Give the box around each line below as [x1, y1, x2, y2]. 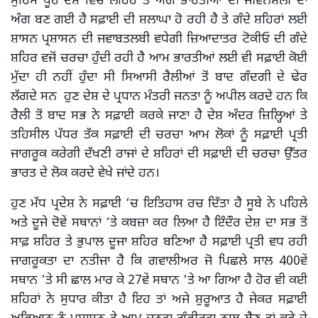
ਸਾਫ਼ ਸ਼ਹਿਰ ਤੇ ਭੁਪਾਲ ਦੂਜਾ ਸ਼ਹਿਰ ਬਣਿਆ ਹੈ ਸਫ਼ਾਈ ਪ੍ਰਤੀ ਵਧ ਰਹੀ [11, 234, 307, 251]
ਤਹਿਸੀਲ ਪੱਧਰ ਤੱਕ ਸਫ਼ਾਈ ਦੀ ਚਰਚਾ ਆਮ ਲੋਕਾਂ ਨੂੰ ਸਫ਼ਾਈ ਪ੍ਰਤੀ [11, 126, 307, 143]
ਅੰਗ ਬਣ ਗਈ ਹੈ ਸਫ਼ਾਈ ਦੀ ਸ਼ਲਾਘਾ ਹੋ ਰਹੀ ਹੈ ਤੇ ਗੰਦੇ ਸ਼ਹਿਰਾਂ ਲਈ [11, 11, 307, 28]
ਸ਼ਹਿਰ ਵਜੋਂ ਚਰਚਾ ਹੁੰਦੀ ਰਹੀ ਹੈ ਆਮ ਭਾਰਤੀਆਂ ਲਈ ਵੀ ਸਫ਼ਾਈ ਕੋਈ [11, 50, 307, 67]
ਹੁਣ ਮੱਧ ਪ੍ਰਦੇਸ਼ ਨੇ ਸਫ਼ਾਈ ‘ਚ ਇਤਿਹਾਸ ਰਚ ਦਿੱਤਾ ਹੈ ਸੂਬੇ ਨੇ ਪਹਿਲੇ [11, 195, 307, 212]
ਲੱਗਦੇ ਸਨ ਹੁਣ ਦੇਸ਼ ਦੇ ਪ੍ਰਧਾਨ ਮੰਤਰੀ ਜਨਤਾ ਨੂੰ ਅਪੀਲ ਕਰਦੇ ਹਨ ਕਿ [11, 88, 307, 105]
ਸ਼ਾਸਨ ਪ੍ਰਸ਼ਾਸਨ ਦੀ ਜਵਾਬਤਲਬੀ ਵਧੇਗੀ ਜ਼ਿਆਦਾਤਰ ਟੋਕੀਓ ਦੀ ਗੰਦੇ [11, 31, 307, 48]
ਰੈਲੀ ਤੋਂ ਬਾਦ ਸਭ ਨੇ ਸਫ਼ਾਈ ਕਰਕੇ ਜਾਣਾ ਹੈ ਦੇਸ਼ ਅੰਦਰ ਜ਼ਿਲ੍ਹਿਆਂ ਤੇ [11, 107, 307, 124]
